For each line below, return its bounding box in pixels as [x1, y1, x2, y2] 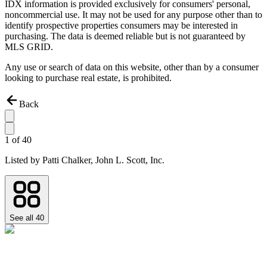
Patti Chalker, [42, 155, 95, 166]
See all [10, 213, 36, 223]
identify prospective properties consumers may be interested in [5, 20, 238, 31]
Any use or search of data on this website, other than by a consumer [5, 62, 259, 73]
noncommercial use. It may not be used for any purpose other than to [5, 10, 262, 20]
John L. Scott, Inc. [95, 155, 164, 166]
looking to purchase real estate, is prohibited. [5, 73, 172, 83]
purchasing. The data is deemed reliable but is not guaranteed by [5, 31, 246, 42]
